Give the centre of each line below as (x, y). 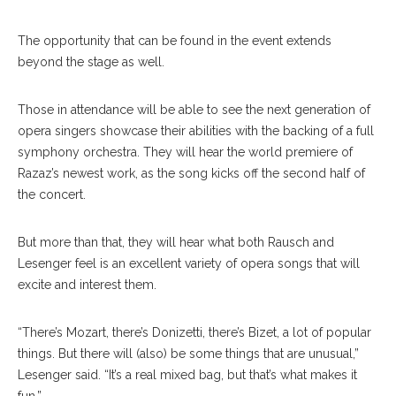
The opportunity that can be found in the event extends (175, 41)
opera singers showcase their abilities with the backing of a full (196, 131)
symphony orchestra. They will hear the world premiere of (185, 152)
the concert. (52, 195)
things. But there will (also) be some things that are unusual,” (188, 354)
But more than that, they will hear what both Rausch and (176, 243)
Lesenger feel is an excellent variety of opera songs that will (189, 264)
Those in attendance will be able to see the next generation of (194, 110)
